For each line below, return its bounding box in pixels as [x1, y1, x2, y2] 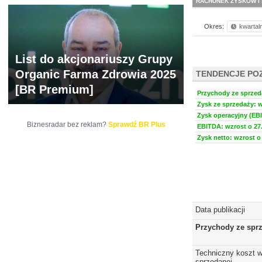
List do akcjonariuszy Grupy [15, 53, 173, 65]
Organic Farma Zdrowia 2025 [15, 68, 176, 81]
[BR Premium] [15, 83, 94, 96]
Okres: [204, 23, 224, 30]
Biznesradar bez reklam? [26, 120, 108, 129]
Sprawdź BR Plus [108, 120, 166, 129]
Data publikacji [195, 205, 245, 214]
